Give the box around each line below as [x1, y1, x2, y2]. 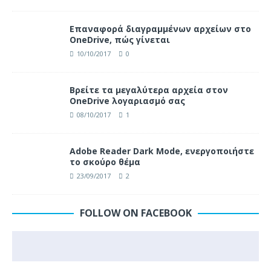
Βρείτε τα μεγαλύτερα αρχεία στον [70, 84, 228, 96]
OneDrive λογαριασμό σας [70, 95, 185, 107]
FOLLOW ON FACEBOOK [79, 206, 192, 220]
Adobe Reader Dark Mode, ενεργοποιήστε [70, 145, 254, 157]
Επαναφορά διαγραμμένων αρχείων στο [70, 23, 251, 35]
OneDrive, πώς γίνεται [70, 34, 170, 46]
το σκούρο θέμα [70, 156, 140, 168]
